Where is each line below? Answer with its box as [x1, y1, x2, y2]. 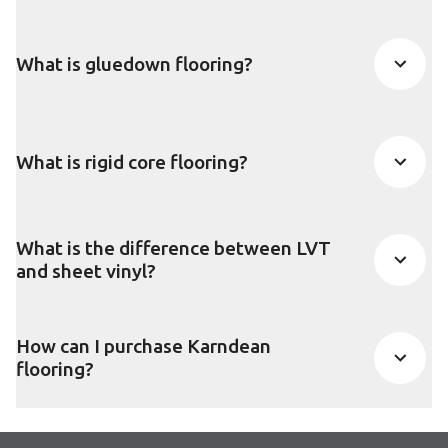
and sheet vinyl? [16, 260, 156, 283]
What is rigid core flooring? [16, 150, 248, 173]
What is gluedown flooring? [16, 52, 253, 75]
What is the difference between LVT [16, 237, 331, 260]
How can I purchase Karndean [16, 335, 271, 358]
